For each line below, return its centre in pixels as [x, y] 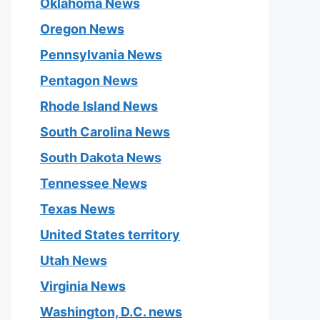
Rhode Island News [99, 106]
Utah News [74, 260]
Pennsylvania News [101, 55]
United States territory [110, 235]
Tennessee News [94, 183]
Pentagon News [89, 80]
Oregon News [82, 29]
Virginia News [83, 286]
